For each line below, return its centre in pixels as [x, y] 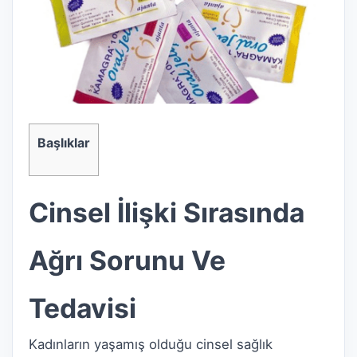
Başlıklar [64, 143]
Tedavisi [82, 308]
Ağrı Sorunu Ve [127, 260]
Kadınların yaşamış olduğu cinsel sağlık [151, 344]
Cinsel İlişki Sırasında [167, 212]
